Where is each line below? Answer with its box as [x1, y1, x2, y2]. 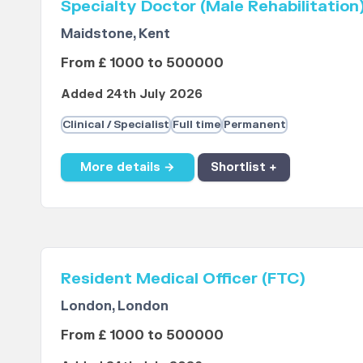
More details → [79, 159, 175, 175]
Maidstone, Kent [60, 26, 170, 43]
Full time [172, 118, 220, 132]
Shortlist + [210, 159, 277, 175]
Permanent [223, 118, 286, 132]
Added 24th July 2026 [60, 87, 203, 103]
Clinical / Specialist [62, 118, 169, 132]
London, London [60, 298, 169, 315]
